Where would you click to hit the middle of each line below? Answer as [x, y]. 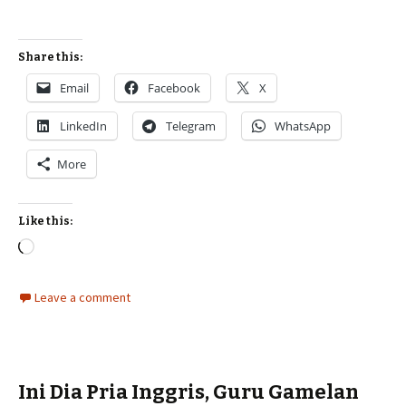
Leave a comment [82, 297]
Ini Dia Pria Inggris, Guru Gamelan [188, 392]
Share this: [50, 57]
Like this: [45, 221]
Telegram [191, 126]
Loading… [66, 248]
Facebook [174, 88]
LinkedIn [83, 126]
